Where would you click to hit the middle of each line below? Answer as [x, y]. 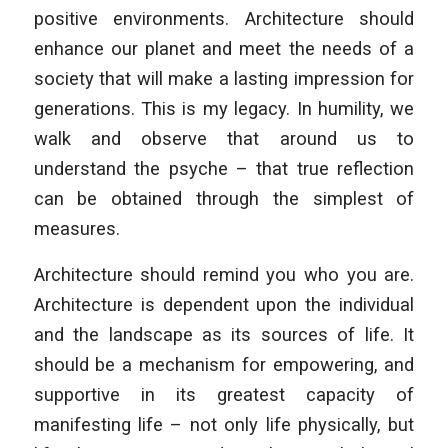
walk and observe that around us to [224, 138]
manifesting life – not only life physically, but [224, 424]
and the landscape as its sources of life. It [224, 334]
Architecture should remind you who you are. [224, 274]
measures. [76, 228]
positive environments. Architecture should [224, 18]
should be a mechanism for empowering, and [224, 364]
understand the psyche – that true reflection [224, 168]
